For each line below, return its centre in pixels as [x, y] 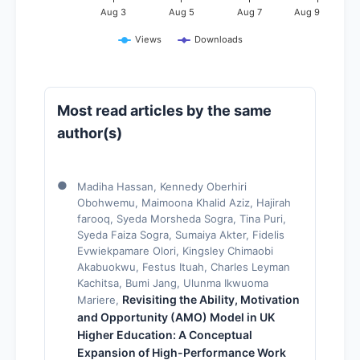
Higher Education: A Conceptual [165, 334]
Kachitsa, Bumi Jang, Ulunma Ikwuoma [173, 282]
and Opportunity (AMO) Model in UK [176, 317]
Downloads [219, 39]
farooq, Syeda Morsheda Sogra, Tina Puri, [182, 218]
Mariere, [100, 299]
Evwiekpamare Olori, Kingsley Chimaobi [175, 250]
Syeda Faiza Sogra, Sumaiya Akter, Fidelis [181, 234]
